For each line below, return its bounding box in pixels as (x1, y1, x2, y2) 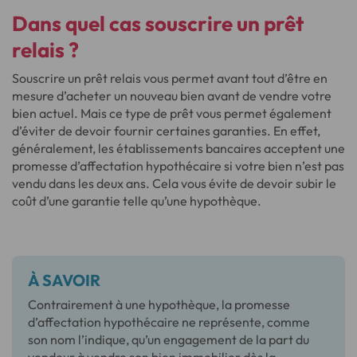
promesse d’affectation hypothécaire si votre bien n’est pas (12, 157, 344, 174)
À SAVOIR (28, 269, 100, 290)
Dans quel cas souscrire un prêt (12, 10, 304, 37)
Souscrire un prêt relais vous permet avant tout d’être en (12, 69, 328, 86)
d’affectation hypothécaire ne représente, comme (28, 313, 310, 330)
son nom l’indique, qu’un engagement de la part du (28, 331, 309, 347)
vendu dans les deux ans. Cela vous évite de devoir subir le (12, 175, 336, 191)
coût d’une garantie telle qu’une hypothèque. (12, 192, 261, 209)
